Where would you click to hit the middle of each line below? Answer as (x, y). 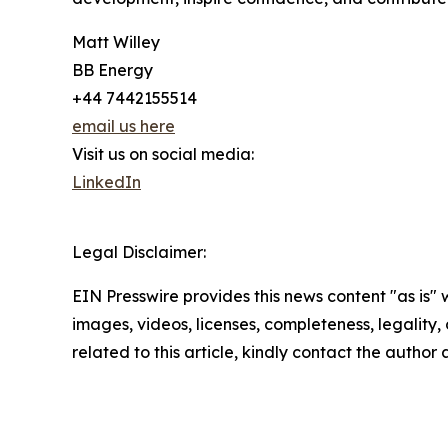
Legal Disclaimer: (139, 252)
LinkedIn (106, 182)
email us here (123, 126)
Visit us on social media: (163, 154)
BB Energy (112, 70)
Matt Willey (116, 42)
